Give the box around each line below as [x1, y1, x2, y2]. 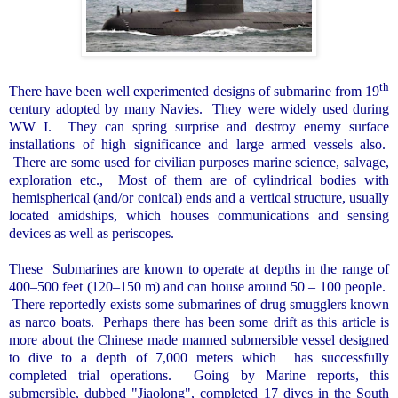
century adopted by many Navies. [9, 101, 203, 117]
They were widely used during [212, 101, 389, 117]
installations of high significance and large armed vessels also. [9, 137, 386, 153]
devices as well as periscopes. [9, 226, 174, 242]
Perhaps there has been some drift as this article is [103, 314, 390, 330]
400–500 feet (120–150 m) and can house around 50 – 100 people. [9, 279, 386, 295]
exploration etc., [9, 172, 111, 188]
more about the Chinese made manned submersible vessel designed [9, 332, 389, 348]
